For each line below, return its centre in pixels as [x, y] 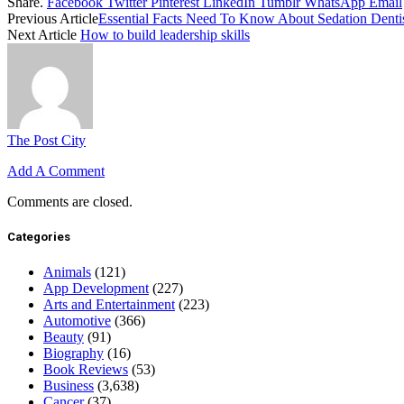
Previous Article [53, 19]
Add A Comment [56, 171]
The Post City [46, 141]
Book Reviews [86, 369]
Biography [73, 353]
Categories [39, 237]
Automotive [77, 320]
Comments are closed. [70, 202]
